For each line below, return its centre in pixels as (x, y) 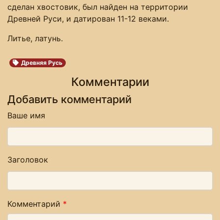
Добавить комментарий (69, 99)
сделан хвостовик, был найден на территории (98, 7)
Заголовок (28, 159)
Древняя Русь (42, 62)
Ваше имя (26, 115)
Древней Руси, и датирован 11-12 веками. (88, 18)
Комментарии (110, 82)
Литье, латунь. (35, 38)
